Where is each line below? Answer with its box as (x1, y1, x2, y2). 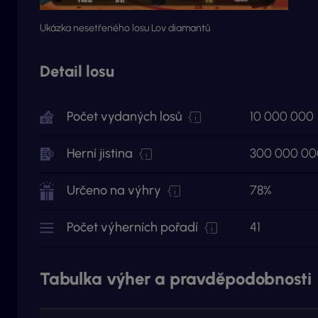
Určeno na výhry (67, 182, 164, 198)
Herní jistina (67, 146, 136, 161)
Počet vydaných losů (67, 109, 185, 124)
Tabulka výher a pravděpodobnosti (40, 268, 312, 289)
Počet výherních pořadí (67, 219, 201, 235)
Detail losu (40, 62, 114, 81)
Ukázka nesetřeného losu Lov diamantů (40, 22, 210, 34)
